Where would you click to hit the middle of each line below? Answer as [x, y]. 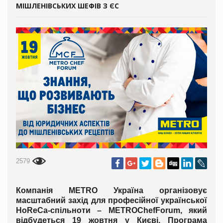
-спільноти [73, 211]
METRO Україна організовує [138, 191]
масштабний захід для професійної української [111, 201]
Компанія [42, 191]
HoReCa [32, 211]
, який [194, 211]
